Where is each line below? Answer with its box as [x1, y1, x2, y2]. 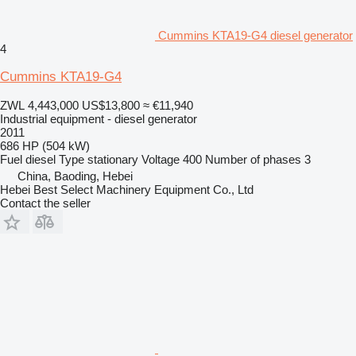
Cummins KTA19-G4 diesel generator [158, 29, 353, 42]
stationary [87, 153, 138, 166]
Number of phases [205, 153, 301, 166]
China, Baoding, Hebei [17, 169, 133, 183]
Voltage [141, 153, 180, 166]
